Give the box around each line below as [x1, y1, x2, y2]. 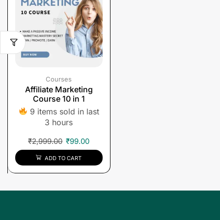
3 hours [45, 117, 73, 127]
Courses [46, 75, 72, 83]
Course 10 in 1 [32, 93, 85, 104]
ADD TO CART [45, 154, 82, 162]
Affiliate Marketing [25, 84, 93, 94]
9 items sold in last [27, 106, 99, 116]
